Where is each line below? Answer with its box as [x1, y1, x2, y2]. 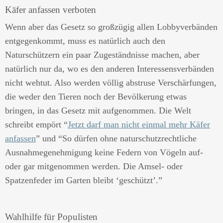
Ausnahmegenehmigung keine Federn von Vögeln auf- [5, 147, 203, 157]
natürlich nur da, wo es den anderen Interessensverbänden [5, 64, 214, 74]
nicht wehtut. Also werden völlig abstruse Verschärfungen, [5, 78, 217, 88]
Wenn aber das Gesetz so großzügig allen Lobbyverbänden [5, 22, 218, 32]
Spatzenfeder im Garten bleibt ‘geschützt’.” [5, 175, 162, 185]
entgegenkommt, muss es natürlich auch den [5, 36, 165, 46]
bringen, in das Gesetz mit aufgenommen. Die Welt [5, 106, 191, 115]
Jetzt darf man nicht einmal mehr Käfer [68, 119, 210, 129]
